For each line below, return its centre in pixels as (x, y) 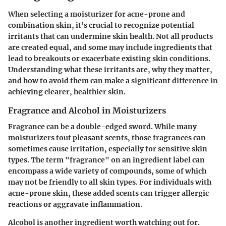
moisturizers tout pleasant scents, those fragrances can (107, 138)
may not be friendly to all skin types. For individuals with (110, 182)
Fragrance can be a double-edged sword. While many (102, 127)
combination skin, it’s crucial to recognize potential (101, 25)
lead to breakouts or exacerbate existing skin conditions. (109, 59)
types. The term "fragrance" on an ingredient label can (106, 160)
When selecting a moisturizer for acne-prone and (97, 14)
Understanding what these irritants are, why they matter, (110, 70)
